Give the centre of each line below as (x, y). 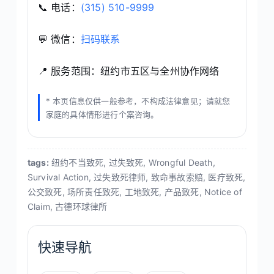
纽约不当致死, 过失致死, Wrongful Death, (132, 162)
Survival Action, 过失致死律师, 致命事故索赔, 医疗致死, (136, 177)
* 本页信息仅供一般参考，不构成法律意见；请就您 (138, 101)
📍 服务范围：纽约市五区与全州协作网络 (128, 71)
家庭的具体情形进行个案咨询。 (102, 114)
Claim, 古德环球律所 (67, 206)
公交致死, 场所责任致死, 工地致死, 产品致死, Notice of (135, 191)
